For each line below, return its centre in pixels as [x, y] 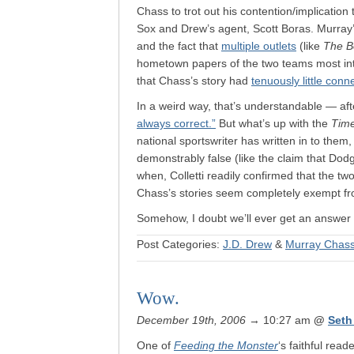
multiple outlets [259, 46]
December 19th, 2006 [191, 320]
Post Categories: [180, 244]
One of [155, 345]
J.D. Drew [247, 244]
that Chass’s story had [194, 81]
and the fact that [179, 46]
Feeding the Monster [226, 345]
